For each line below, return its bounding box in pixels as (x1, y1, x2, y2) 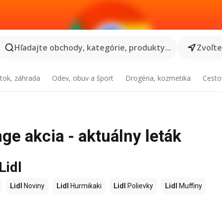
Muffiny (177, 182, 202, 190)
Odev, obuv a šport (52, 73, 114, 83)
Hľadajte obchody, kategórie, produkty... (14, 42, 171, 53)
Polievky (126, 182, 153, 190)
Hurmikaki (69, 182, 102, 190)
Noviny (22, 182, 45, 190)
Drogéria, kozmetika (125, 73, 191, 83)
